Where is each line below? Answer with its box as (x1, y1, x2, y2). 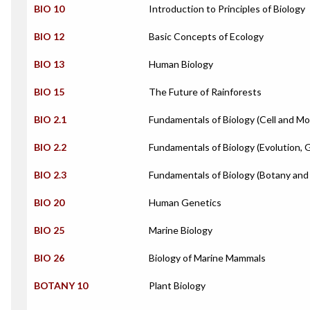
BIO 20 (34, 197, 64, 208)
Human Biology (149, 58, 213, 70)
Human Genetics (149, 197, 221, 208)
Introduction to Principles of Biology (149, 3, 305, 15)
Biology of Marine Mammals (149, 252, 266, 264)
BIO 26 (34, 252, 64, 264)
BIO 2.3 (34, 169, 66, 181)
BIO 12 (34, 30, 64, 42)
